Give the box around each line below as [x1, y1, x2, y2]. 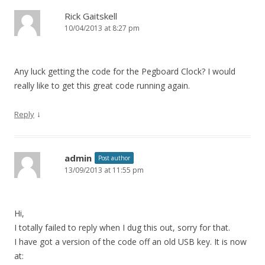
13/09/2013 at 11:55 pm [64, 165, 144, 176]
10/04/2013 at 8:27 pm [64, 23, 140, 34]
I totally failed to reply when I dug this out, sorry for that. [14, 222, 230, 234]
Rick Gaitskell [64, 10, 117, 22]
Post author [98, 154, 130, 163]
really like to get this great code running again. [14, 80, 190, 92]
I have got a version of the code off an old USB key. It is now [14, 236, 247, 248]
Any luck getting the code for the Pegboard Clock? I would [14, 66, 235, 77]
